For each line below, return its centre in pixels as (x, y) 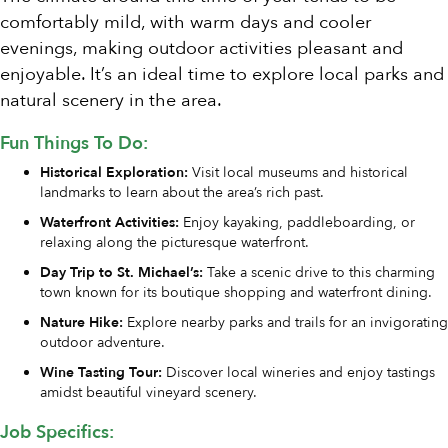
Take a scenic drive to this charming (319, 273)
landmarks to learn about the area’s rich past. (182, 193)
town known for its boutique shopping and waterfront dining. (236, 293)
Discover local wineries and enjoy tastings (298, 373)
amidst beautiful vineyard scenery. (148, 393)
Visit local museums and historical (298, 173)
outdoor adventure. (102, 343)
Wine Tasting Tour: (101, 373)
